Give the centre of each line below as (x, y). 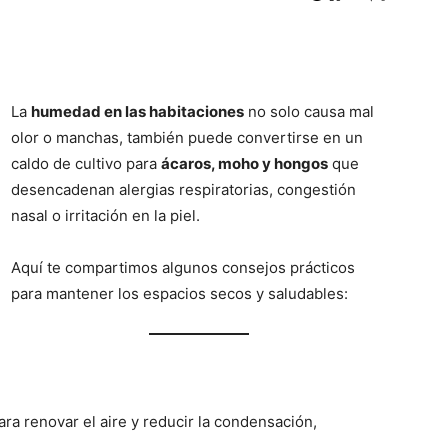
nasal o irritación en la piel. (105, 215)
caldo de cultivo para (86, 163)
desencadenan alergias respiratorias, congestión (183, 189)
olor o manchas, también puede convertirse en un (187, 137)
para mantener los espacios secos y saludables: (179, 293)
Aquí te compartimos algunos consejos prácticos (183, 267)
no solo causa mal (309, 111)
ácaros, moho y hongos (244, 163)
